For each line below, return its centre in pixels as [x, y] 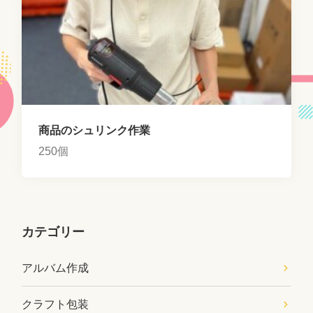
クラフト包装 [56, 304]
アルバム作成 [56, 268]
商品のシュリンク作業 [95, 130]
